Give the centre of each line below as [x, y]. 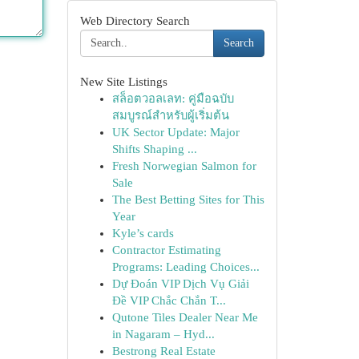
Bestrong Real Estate [163, 351]
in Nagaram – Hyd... [163, 334]
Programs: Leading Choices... [186, 267]
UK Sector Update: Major [175, 132]
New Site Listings [123, 82]
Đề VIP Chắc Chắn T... [169, 301]
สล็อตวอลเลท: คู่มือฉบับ [173, 99]
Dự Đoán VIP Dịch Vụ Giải [180, 284]
